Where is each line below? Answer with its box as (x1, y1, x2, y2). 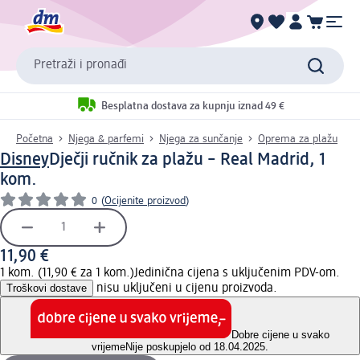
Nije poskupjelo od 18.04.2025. (125, 341, 268, 354)
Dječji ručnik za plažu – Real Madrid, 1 (49, 150, 326, 169)
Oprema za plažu (258, 133, 337, 145)
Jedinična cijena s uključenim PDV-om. (134, 266, 340, 280)
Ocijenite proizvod (104, 194, 186, 207)
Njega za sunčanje (159, 133, 243, 145)
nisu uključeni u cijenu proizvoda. (93, 281, 277, 295)
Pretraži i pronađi (34, 59, 127, 72)
